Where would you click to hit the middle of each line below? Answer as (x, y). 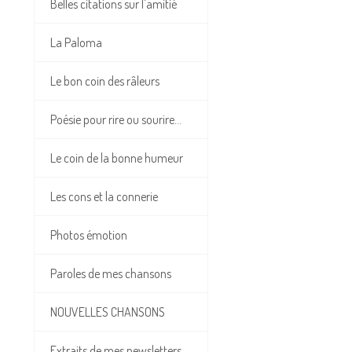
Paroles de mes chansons (111, 274)
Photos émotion (89, 235)
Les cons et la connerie (104, 197)
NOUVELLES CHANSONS (108, 312)
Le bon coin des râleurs (105, 81)
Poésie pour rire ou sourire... (116, 120)
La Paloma (76, 43)
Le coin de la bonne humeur (117, 158)
